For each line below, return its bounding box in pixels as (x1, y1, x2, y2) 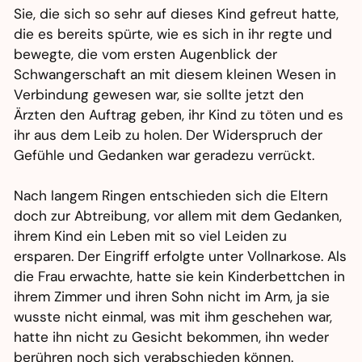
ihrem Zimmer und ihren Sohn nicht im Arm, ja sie (14, 288, 330, 306)
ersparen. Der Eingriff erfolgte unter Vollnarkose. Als (14, 247, 347, 266)
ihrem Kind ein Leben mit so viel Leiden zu (14, 227, 288, 246)
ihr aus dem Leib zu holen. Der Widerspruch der (14, 126, 323, 145)
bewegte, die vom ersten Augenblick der (14, 45, 278, 64)
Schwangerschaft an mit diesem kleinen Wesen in (14, 65, 337, 84)
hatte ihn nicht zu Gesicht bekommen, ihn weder (14, 328, 330, 347)
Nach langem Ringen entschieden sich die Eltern (14, 187, 329, 205)
